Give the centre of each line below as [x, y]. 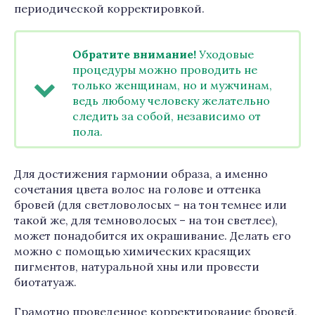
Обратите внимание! [134, 54]
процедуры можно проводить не [165, 70]
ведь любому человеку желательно [171, 101]
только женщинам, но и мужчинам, [172, 85]
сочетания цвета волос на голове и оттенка [137, 189]
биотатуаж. [45, 282]
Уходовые [225, 54]
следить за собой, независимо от [167, 116]
